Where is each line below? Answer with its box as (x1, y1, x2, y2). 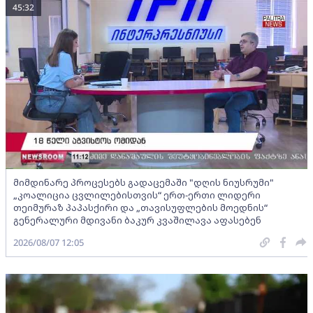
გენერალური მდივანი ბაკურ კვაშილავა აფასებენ (13, 213, 261, 226)
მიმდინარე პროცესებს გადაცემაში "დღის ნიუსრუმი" (13, 175, 274, 189)
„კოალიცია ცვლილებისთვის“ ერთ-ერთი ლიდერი (13, 188, 261, 201)
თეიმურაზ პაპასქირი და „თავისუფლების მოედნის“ (13, 201, 268, 214)
